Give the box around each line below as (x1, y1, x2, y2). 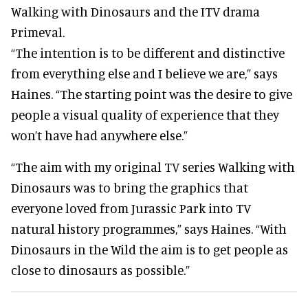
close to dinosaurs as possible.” (11, 261, 190, 278)
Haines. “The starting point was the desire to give (11, 85, 292, 102)
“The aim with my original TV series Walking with (11, 158, 295, 175)
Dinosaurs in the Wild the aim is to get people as (11, 241, 288, 257)
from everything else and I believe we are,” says (11, 65, 278, 81)
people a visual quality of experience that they (11, 106, 279, 122)
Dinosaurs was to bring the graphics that (11, 179, 248, 195)
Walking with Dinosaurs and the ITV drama (11, 3, 260, 19)
